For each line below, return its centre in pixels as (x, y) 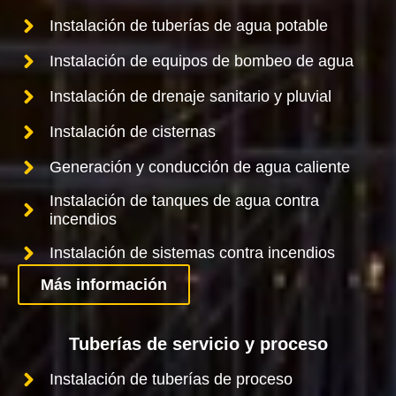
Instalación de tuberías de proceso (171, 379)
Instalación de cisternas (133, 131)
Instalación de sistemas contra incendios (193, 252)
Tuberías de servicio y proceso (198, 343)
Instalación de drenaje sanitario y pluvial (191, 96)
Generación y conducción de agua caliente (200, 167)
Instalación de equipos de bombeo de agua (202, 61)
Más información (104, 284)
